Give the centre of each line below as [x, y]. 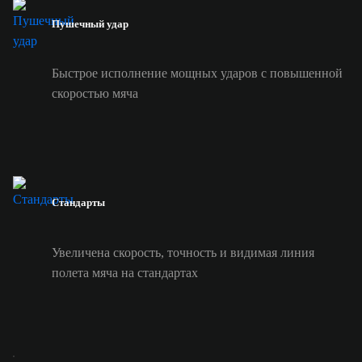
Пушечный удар [90, 23]
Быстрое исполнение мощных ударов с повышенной [197, 74]
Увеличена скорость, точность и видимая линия [183, 252]
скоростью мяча [95, 94]
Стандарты [78, 203]
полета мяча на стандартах [125, 272]
